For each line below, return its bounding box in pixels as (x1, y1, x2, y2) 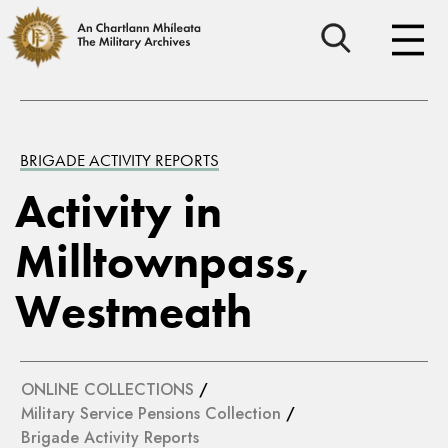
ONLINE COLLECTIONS (21, 378, 194, 401)
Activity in (15, 182, 222, 241)
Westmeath (15, 282, 252, 341)
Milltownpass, (15, 232, 311, 291)
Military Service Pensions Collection (21, 402, 281, 425)
